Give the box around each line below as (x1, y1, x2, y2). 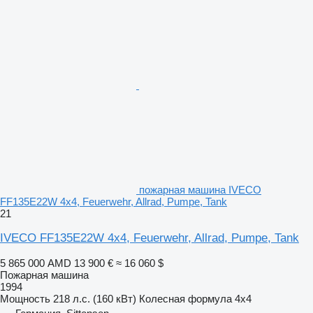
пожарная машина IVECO (139, 183, 261, 196)
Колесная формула (139, 292, 232, 305)
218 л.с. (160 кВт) (53, 292, 136, 305)
